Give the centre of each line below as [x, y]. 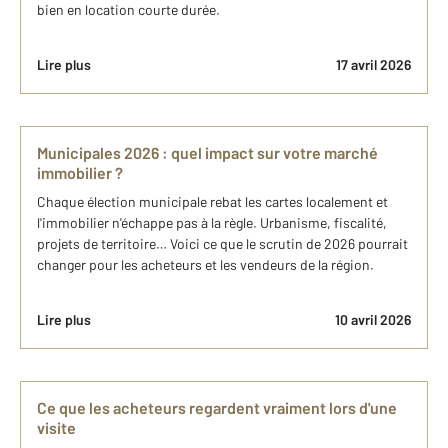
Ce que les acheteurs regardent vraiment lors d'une [217, 408]
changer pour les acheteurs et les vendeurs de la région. [205, 265]
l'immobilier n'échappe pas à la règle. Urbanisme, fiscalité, [212, 223]
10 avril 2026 [373, 320]
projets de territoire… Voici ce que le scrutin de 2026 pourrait [222, 244]
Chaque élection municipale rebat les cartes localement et [212, 202]
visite [56, 428]
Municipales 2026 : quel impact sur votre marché [207, 153]
